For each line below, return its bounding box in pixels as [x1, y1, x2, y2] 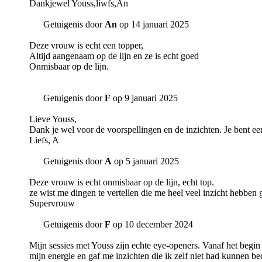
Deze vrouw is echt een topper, [29, 40, 143, 51]
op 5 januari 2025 [112, 156, 179, 167]
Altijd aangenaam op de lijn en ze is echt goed [29, 51, 199, 61]
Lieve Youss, [29, 114, 77, 125]
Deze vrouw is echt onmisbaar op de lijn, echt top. [29, 177, 214, 188]
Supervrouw [29, 198, 75, 209]
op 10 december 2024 [111, 219, 193, 230]
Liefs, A [29, 135, 59, 146]
